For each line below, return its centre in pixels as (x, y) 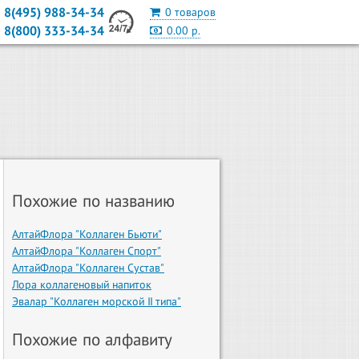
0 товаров (190, 12)
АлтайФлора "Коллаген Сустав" (88, 268)
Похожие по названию (94, 201)
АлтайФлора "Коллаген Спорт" (87, 251)
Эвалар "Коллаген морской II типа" (97, 302)
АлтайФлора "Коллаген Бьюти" (87, 234)
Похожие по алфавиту (92, 340)
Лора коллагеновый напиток (82, 285)
